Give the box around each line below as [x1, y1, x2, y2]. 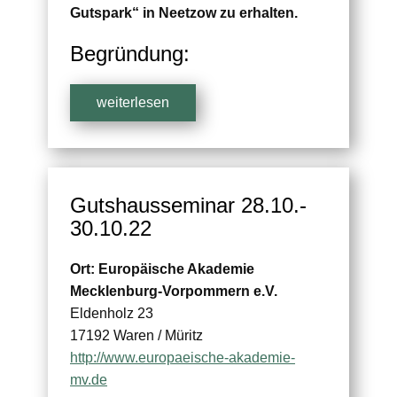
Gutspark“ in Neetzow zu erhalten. [70, 5, 298, 21]
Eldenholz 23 [70, 306, 153, 322]
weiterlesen [97, 95, 169, 111]
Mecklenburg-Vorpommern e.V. [70, 284, 277, 300]
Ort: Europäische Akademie [70, 261, 254, 277]
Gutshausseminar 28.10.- [70, 193, 307, 218]
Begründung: [70, 42, 190, 66]
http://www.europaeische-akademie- [70, 350, 295, 366]
